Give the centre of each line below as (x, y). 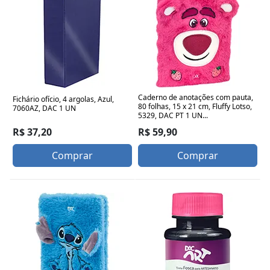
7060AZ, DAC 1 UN (44, 108)
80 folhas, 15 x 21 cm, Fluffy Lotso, (195, 106)
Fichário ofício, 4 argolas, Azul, (63, 99)
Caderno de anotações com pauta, (196, 97)
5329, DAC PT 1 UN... (173, 115)
